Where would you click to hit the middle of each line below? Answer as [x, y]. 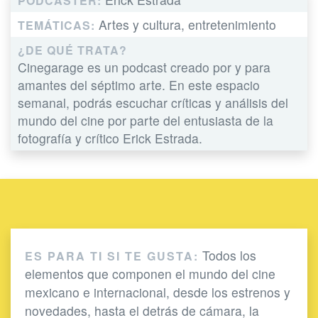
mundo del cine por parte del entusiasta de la [146, 120]
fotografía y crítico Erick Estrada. [110, 138]
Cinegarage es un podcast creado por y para [144, 67]
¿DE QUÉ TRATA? [72, 50]
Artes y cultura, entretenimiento [186, 24]
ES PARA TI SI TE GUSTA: [112, 256]
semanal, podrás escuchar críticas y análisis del [153, 102]
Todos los [227, 255]
